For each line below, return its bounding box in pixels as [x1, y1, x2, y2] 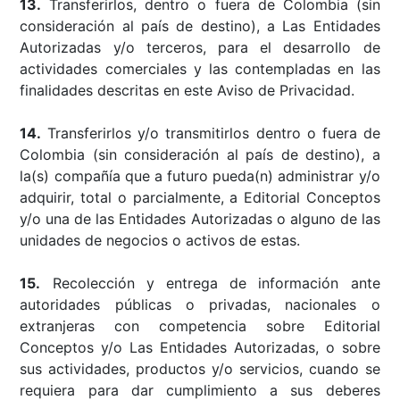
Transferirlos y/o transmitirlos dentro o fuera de [41, 123, 380, 142]
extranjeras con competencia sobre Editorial [20, 316, 380, 335]
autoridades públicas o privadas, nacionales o [20, 295, 380, 313]
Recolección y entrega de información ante [40, 273, 380, 292]
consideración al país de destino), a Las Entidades [20, 16, 380, 35]
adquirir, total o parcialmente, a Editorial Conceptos [20, 187, 380, 206]
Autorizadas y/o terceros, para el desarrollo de [20, 37, 380, 56]
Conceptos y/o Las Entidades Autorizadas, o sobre [20, 337, 380, 356]
